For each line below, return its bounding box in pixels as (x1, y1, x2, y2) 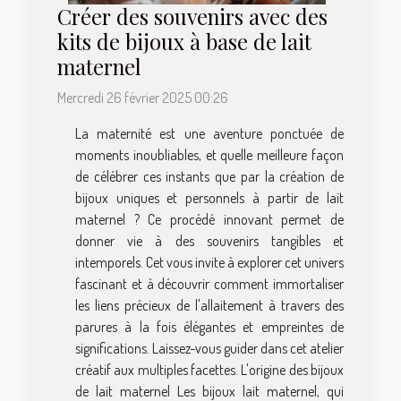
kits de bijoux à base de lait (57, 27, 311, 55)
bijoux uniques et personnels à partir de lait (75, 188, 344, 207)
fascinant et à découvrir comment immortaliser (75, 274, 344, 293)
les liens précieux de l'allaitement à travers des (75, 295, 344, 314)
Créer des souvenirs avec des (57, 2, 328, 30)
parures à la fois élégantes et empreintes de (75, 317, 344, 336)
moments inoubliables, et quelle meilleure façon (75, 145, 344, 164)
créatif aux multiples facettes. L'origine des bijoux (75, 360, 344, 379)
